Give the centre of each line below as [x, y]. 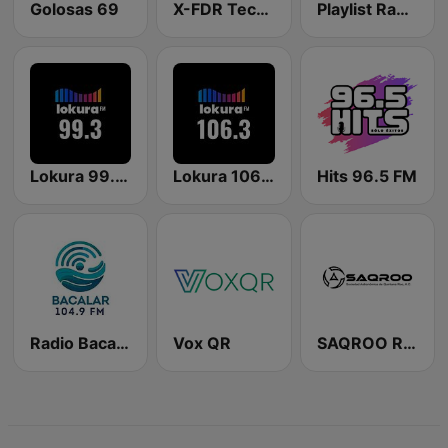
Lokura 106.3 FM [268, 175]
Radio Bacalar [122, 343]
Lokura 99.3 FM [121, 175]
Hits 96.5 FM [366, 175]
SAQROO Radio [409, 343]
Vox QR [202, 343]
